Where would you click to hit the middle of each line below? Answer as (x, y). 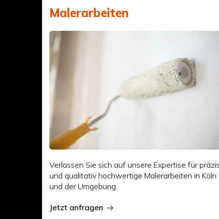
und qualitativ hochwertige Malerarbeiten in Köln (133, 175)
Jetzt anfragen (77, 207)
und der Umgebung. (84, 186)
